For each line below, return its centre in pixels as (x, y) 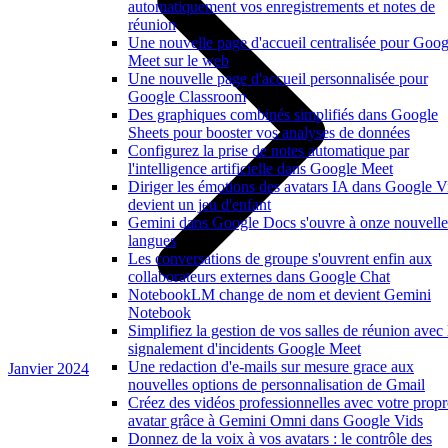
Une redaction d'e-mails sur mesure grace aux (271, 366)
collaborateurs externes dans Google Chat (259, 276)
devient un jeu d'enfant (199, 204)
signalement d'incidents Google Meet (244, 348)
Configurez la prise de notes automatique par (268, 150)
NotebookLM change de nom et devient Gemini (279, 294)
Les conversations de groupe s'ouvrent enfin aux (280, 258)
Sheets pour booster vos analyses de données (269, 132)
